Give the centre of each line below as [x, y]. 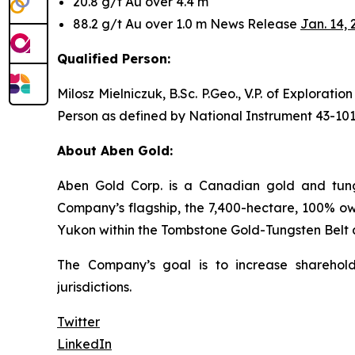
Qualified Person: [114, 58]
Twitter [78, 321]
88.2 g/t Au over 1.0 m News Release [187, 23]
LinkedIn [84, 344]
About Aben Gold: [115, 150]
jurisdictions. [94, 286]
